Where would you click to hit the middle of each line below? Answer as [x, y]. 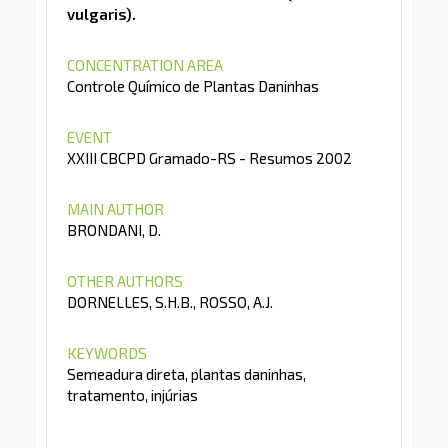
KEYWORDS [106, 353]
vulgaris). [101, 14]
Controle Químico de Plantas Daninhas [192, 86]
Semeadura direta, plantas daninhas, [186, 374]
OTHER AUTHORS [124, 281]
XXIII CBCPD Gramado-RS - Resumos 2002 [209, 158]
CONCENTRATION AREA [144, 65]
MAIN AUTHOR [115, 209]
